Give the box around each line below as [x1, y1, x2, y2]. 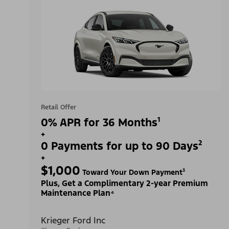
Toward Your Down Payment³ [80, 167, 185, 177]
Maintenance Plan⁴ [41, 188, 114, 198]
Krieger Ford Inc [41, 214, 105, 226]
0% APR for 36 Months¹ [41, 115, 161, 129]
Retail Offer [41, 103, 76, 111]
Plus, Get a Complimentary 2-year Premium [41, 178, 208, 188]
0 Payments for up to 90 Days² [41, 139, 202, 153]
